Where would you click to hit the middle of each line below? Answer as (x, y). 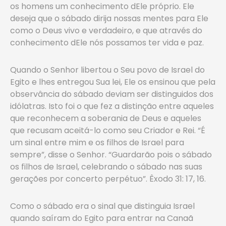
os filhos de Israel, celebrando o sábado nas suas (106, 167)
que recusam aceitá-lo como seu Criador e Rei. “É (108, 130)
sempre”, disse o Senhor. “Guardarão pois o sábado (111, 155)
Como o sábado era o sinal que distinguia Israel (102, 206)
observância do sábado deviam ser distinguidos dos (112, 94)
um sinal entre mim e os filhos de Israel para (97, 143)
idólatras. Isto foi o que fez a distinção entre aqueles (112, 106)
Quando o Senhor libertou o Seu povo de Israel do (107, 70)
